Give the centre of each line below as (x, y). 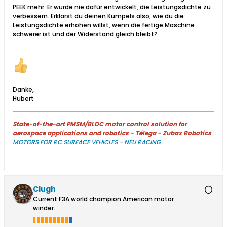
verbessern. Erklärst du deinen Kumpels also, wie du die (98, 16)
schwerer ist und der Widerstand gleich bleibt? (85, 34)
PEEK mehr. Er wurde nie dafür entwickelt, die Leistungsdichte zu (112, 7)
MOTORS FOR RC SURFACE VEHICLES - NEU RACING (87, 142)
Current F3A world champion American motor (103, 199)
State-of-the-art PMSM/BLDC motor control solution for (100, 124)
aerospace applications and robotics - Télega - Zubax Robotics (112, 133)
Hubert (23, 98)
